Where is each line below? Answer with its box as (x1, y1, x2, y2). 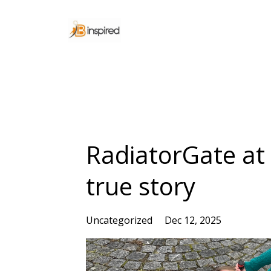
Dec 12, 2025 (165, 214, 221, 227)
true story (86, 169, 195, 203)
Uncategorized (86, 214, 155, 227)
